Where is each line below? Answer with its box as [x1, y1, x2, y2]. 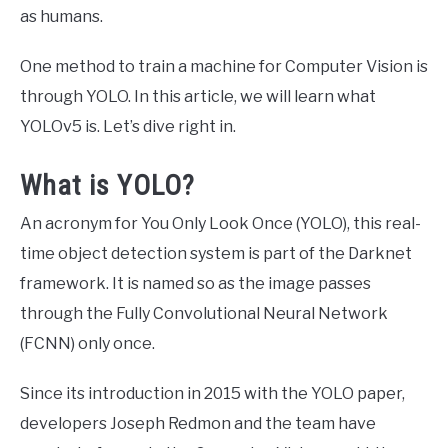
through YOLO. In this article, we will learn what [20, 87, 376, 106]
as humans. [20, 7, 103, 26]
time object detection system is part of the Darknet [20, 244, 412, 264]
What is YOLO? [20, 169, 195, 203]
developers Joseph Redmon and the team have [20, 414, 376, 434]
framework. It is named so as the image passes [20, 274, 371, 294]
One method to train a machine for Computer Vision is [20, 57, 428, 76]
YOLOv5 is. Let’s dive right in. [20, 117, 236, 136]
